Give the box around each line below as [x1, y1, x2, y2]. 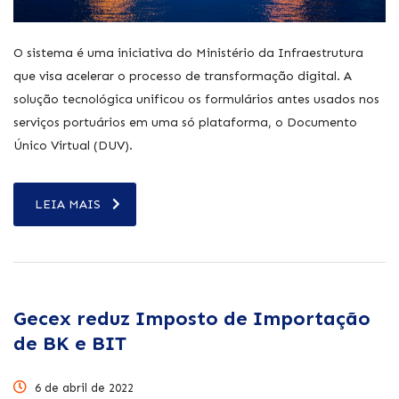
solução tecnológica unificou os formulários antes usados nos [13, 91, 379, 107]
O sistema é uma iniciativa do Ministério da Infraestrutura [13, 45, 363, 61]
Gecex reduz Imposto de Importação [13, 305, 370, 330]
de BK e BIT [13, 330, 126, 355]
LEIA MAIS [35, 196, 101, 212]
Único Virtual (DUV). [13, 137, 133, 153]
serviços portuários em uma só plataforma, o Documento [13, 114, 357, 130]
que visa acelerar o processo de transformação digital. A [13, 68, 352, 84]
